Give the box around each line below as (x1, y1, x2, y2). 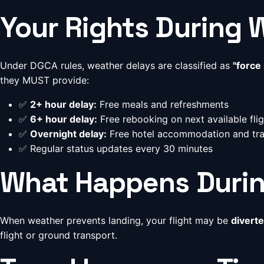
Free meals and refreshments (97, 98, 229, 110)
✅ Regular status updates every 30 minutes (19, 143, 213, 154)
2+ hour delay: (30, 98, 97, 110)
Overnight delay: (30, 128, 107, 140)
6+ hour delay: (30, 113, 97, 125)
